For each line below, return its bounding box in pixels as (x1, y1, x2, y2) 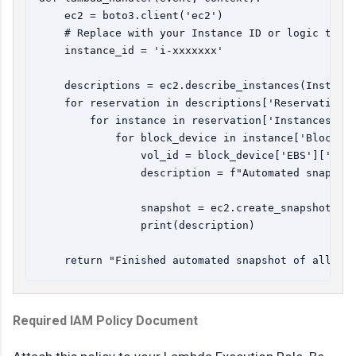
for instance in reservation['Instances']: (39, 114, 350, 126)
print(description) (39, 219, 255, 231)
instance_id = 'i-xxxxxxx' (39, 44, 230, 56)
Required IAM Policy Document (13, 312, 198, 328)
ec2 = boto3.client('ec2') (39, 9, 223, 21)
